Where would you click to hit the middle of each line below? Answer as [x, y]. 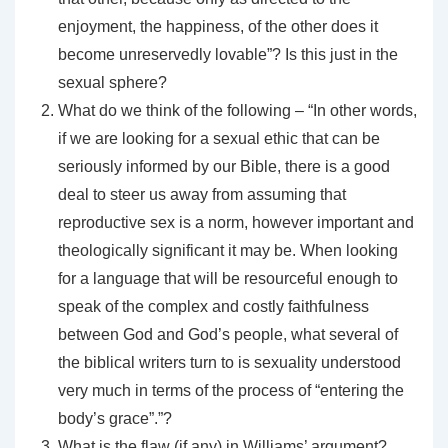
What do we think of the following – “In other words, [237, 110]
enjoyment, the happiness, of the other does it [218, 26]
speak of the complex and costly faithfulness [213, 306]
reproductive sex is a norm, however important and [236, 222]
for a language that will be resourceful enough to [228, 278]
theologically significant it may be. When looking [228, 250]
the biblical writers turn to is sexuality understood [229, 362]
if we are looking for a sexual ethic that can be [219, 138]
